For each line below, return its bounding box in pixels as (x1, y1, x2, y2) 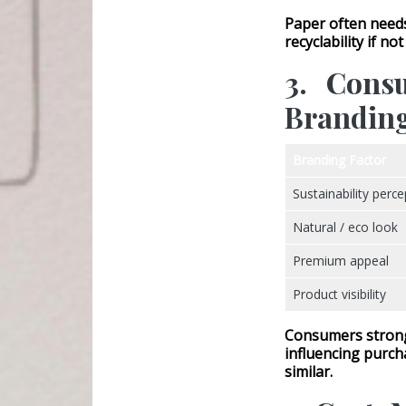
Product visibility (293, 285, 386, 304)
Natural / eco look (293, 218, 398, 237)
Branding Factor (293, 151, 386, 169)
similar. (285, 362, 333, 382)
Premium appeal (293, 252, 389, 270)
